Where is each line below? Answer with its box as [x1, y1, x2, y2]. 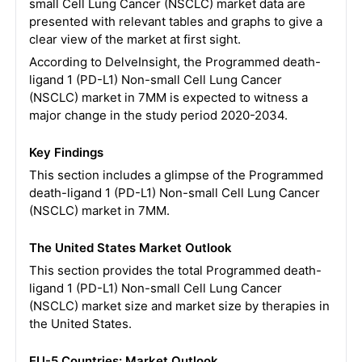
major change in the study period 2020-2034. [28, 107, 288, 123]
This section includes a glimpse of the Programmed [28, 167, 323, 183]
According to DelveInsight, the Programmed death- [28, 54, 321, 69]
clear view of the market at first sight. [28, 32, 241, 47]
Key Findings [28, 145, 103, 160]
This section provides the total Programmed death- [28, 263, 322, 278]
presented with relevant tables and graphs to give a [28, 14, 322, 29]
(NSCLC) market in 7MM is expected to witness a [28, 90, 308, 105]
